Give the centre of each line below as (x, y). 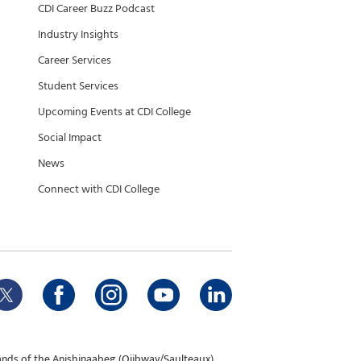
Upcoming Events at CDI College (114, 112)
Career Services (75, 60)
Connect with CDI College (99, 189)
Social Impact (70, 137)
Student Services (78, 86)
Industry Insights (78, 34)
